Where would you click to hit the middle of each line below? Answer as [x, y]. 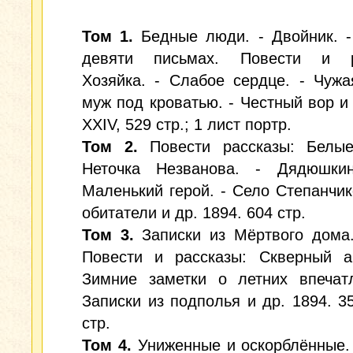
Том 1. [108, 36]
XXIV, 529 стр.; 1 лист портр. [187, 124]
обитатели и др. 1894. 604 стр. [194, 213]
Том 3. [108, 235]
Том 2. [110, 147]
